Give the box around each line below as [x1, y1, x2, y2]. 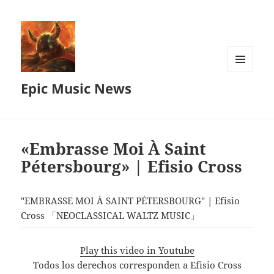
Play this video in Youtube [80, 243, 194, 256]
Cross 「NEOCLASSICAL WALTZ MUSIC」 [21, 209, 200, 222]
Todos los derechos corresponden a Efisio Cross [32, 258, 242, 271]
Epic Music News [21, 79, 132, 98]
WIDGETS [228, 92, 262, 103]
